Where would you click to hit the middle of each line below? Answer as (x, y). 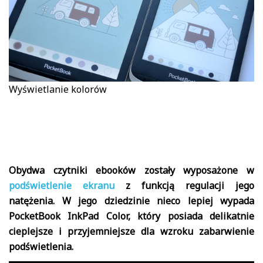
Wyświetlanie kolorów (58, 89)
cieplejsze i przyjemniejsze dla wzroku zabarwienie (131, 231)
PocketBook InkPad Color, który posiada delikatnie (131, 216)
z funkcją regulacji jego (184, 185)
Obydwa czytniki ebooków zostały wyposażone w (131, 170)
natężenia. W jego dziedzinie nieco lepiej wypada (131, 200)
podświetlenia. (41, 246)
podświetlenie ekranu (62, 185)
